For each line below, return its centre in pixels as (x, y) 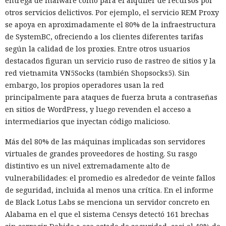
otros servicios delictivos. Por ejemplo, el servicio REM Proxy (112, 13)
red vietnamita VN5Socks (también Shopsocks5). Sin (97, 73)
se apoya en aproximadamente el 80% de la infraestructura (110, 25)
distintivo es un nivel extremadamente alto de (88, 166)
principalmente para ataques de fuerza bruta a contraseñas (111, 97)
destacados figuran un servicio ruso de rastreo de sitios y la (110, 61)
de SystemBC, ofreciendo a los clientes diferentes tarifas (104, 37)
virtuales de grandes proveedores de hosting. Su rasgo (101, 154)
